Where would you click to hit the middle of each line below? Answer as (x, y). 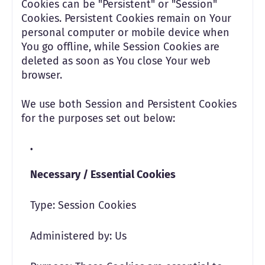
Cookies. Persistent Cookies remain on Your (126, 18)
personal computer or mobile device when (125, 33)
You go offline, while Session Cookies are (120, 47)
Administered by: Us (78, 236)
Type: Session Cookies (83, 205)
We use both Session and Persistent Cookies (129, 104)
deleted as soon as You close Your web (116, 61)
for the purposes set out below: (98, 118)
